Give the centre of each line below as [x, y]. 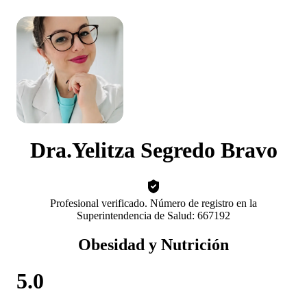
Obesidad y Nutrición [153, 244]
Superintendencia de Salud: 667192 [153, 215]
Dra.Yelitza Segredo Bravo [153, 150]
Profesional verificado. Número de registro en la [153, 203]
